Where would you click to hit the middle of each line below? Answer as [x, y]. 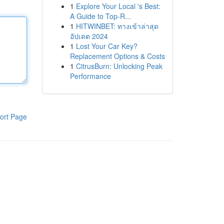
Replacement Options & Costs [117, 56]
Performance [90, 76]
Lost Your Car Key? [106, 46]
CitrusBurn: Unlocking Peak [119, 66]
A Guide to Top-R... [100, 16]
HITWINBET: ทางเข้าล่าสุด [117, 26]
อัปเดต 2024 [89, 36]
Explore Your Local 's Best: [118, 6]
